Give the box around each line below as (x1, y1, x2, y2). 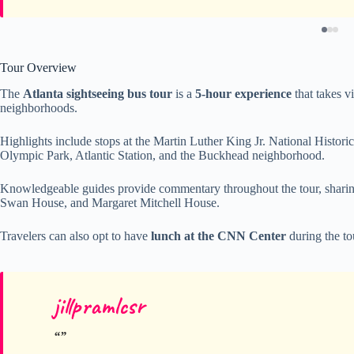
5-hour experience (195, 86, 292, 100)
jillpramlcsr (54, 290, 145, 321)
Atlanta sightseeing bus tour (23, 86, 172, 100)
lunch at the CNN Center (151, 228, 286, 243)
